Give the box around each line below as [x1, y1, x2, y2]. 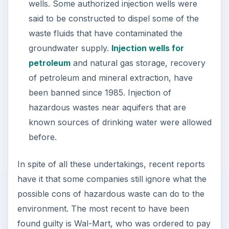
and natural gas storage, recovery [70, 58, 205, 68]
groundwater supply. [28, 43, 111, 54]
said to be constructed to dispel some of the [28, 13, 199, 24]
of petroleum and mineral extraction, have [28, 73, 193, 83]
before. [28, 132, 57, 143]
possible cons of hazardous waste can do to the [17, 189, 204, 199]
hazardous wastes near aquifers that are [28, 102, 186, 113]
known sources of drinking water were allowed [28, 117, 212, 128]
